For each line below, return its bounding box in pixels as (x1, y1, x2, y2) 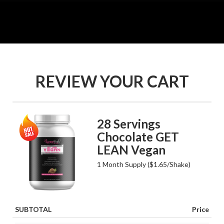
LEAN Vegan (97, 142, 166, 157)
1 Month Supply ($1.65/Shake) (97, 160, 191, 168)
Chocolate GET (97, 129, 179, 144)
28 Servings (97, 116, 161, 131)
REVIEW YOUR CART (35, 71, 189, 91)
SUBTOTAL (15, 205, 51, 214)
